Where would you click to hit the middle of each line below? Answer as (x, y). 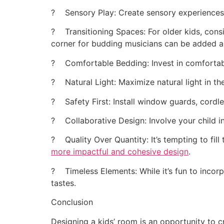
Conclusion (72, 202)
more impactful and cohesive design (120, 152)
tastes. (63, 183)
